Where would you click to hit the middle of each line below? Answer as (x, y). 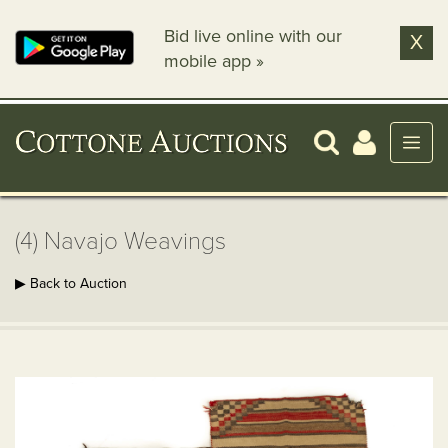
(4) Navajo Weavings (120, 241)
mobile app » (214, 61)
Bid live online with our (253, 36)
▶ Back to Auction (71, 283)
